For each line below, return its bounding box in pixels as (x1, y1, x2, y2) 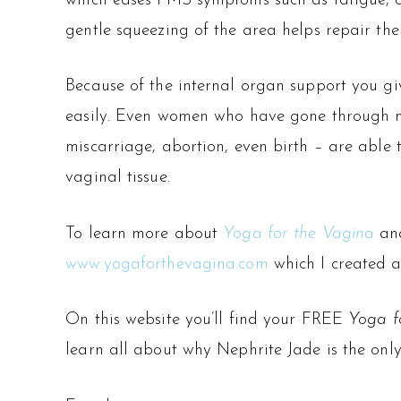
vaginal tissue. (65, 169, 170, 187)
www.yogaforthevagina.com (65, 255, 269, 273)
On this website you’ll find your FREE (65, 311, 349, 329)
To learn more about (65, 225, 224, 243)
